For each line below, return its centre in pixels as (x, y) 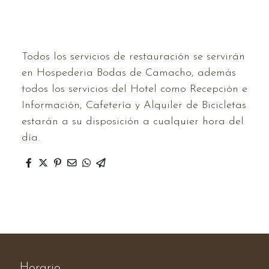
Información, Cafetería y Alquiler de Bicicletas (134, 106)
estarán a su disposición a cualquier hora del (133, 122)
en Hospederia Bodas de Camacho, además (129, 73)
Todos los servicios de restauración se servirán (133, 57)
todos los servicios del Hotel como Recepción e (134, 89)
